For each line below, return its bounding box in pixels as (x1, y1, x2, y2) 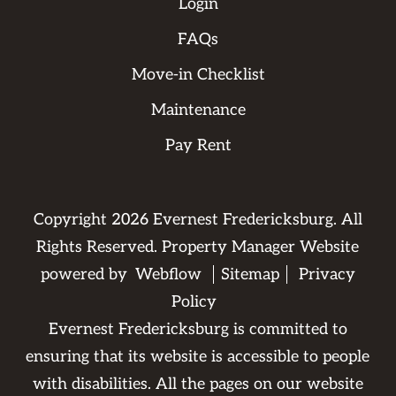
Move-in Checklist (131, 65, 265, 85)
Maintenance (150, 101, 246, 120)
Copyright (33, 210, 111, 230)
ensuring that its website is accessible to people (26, 347, 370, 367)
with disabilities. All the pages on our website (32, 375, 363, 394)
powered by (40, 265, 132, 285)
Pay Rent (164, 136, 232, 156)
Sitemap (220, 265, 279, 285)
